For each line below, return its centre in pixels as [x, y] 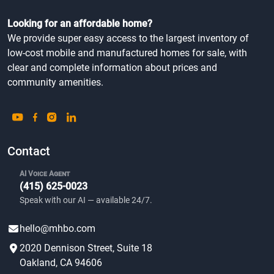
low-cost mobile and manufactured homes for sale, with [127, 15]
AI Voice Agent [45, 136]
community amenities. [55, 45]
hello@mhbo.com [57, 191]
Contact [29, 113]
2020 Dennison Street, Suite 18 [86, 210]
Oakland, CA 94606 [61, 225]
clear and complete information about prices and [112, 30]
